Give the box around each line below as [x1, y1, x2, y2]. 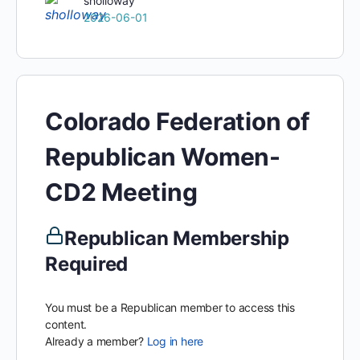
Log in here [146, 334, 204, 348]
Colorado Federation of [45, 107, 310, 136]
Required [45, 252, 129, 276]
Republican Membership [64, 227, 289, 250]
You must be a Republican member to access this [45, 301, 295, 314]
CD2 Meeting [45, 178, 198, 207]
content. [45, 317, 88, 331]
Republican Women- [45, 142, 280, 171]
